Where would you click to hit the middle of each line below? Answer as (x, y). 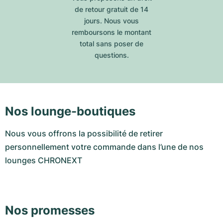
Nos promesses (50, 210)
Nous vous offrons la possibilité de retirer (84, 133)
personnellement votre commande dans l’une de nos (104, 147)
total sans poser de (111, 44)
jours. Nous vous (111, 21)
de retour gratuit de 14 (111, 9)
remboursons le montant (111, 32)
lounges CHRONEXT (44, 160)
